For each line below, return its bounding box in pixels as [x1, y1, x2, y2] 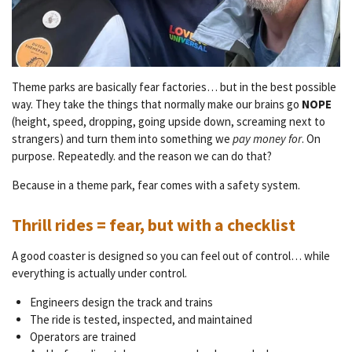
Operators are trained [29, 328, 136, 344]
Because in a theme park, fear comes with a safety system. [12, 177, 300, 192]
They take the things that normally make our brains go [35, 96, 302, 112]
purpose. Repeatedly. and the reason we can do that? [12, 148, 272, 163]
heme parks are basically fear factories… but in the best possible [19, 79, 336, 94]
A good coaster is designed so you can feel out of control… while [12, 247, 330, 263]
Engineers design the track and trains [29, 294, 213, 310]
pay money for [233, 130, 302, 146]
